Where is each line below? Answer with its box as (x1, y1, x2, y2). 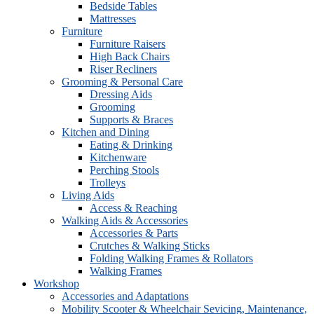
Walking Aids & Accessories (62, 214, 188, 226)
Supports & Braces (90, 114, 173, 125)
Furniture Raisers (90, 38, 165, 50)
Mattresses (90, 13, 136, 25)
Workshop (34, 278, 79, 289)
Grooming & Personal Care (62, 76, 183, 88)
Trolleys (90, 177, 125, 189)
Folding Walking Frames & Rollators (90, 252, 253, 264)
